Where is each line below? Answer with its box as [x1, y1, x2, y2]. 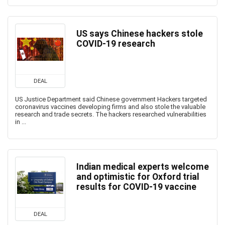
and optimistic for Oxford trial [76, 172, 199, 182]
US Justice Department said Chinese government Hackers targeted [15, 95, 207, 103]
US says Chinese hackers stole [76, 29, 203, 39]
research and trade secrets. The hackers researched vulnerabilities [15, 110, 206, 118]
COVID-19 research [76, 39, 155, 49]
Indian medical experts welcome [76, 162, 209, 172]
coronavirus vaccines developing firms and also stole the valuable [15, 103, 205, 110]
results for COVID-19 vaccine [76, 182, 196, 192]
